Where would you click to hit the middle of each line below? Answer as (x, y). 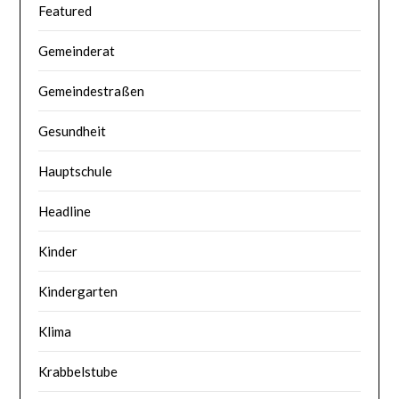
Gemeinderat (77, 50)
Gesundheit (73, 130)
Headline (65, 211)
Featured (65, 10)
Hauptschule (76, 171)
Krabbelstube (78, 371)
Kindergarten (78, 291)
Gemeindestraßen (92, 90)
